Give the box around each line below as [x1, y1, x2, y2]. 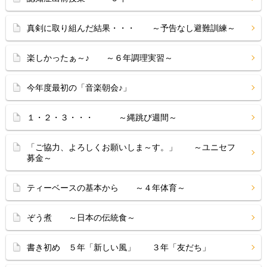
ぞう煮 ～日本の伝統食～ [27, 213, 135, 222]
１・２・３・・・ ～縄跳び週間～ [27, 113, 177, 122]
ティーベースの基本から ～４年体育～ [27, 183, 185, 193]
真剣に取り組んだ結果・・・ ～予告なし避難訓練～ [27, 23, 235, 33]
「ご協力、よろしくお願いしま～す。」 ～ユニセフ [27, 142, 235, 152]
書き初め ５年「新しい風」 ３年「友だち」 [27, 243, 210, 252]
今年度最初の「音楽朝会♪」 [27, 83, 131, 92]
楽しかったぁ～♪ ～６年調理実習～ [27, 53, 173, 63]
